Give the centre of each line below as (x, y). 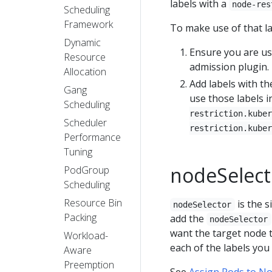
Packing (80, 217)
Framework (88, 24)
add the (188, 218)
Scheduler (85, 122)
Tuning (78, 151)
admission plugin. (229, 66)
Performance (92, 137)
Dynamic (82, 42)
